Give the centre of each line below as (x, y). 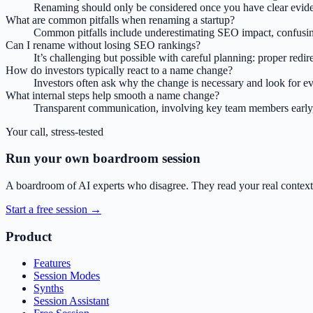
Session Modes (67, 276)
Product (29, 236)
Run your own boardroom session (103, 159)
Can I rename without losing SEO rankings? (103, 45)
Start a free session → (53, 209)
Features (52, 263)
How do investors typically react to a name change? (119, 70)
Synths (49, 289)
